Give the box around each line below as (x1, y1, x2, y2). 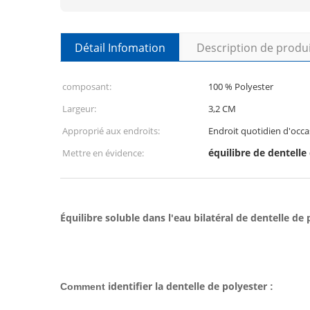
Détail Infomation (75, 40, 165, 55)
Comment (60, 281, 105, 292)
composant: (62, 80, 111, 93)
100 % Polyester (208, 80, 273, 93)
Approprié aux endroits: (62, 125, 160, 137)
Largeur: (62, 102, 96, 115)
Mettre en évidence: (62, 147, 144, 159)
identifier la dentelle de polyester (108, 280, 270, 293)
